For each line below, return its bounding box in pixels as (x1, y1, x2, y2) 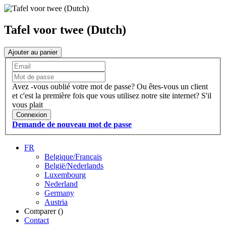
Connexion (16, 111, 47, 119)
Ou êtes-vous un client (137, 82, 208, 91)
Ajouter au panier (8, 48, 58, 56)
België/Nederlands (44, 161, 103, 171)
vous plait (12, 100, 43, 109)
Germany (44, 189, 74, 198)
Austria (44, 198, 68, 207)
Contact (24, 216, 49, 225)
